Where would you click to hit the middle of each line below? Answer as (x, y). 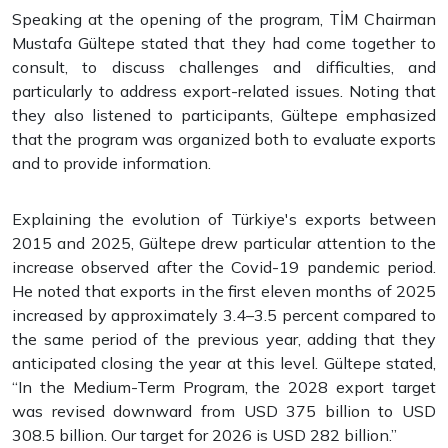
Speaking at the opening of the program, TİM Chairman (224, 19)
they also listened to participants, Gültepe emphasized (224, 115)
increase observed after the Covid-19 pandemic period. (224, 267)
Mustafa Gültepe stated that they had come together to (224, 43)
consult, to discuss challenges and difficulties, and (224, 67)
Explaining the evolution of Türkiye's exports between (224, 219)
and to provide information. (111, 163)
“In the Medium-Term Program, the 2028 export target (224, 387)
